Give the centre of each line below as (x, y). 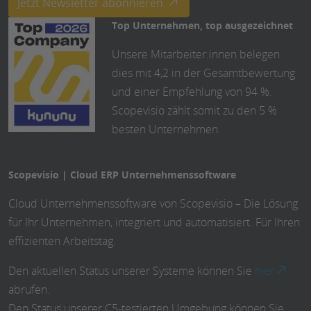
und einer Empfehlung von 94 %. (192, 91)
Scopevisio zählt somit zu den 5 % (195, 110)
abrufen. (29, 289)
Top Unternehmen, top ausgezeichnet (203, 25)
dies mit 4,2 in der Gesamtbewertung (204, 73)
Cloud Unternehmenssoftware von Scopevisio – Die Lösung (153, 203)
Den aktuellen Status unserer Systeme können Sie (132, 270)
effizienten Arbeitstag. (62, 241)
